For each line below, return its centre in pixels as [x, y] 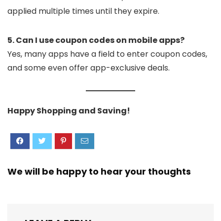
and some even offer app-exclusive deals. [89, 68]
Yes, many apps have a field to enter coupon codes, [107, 54]
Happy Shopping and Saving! [69, 111]
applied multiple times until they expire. [83, 11]
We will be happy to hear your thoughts [99, 172]
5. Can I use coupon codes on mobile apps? [96, 40]
